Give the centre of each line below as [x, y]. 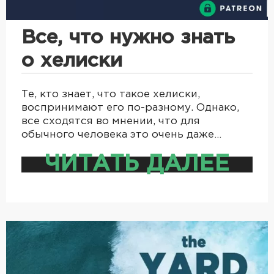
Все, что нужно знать [128, 38]
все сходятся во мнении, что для [111, 122]
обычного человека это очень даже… [121, 135]
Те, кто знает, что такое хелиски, [111, 95]
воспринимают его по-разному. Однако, [130, 108]
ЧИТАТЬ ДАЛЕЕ [137, 165]
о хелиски [72, 61]
